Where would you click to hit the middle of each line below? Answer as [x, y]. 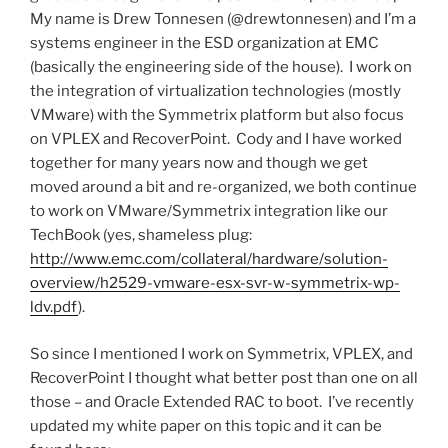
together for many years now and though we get [199, 163]
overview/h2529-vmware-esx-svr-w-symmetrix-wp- [215, 283]
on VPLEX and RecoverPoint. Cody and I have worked [216, 139]
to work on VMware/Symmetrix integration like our [209, 211]
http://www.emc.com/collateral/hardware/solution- [209, 259]
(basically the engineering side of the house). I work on [221, 67]
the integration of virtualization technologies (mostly [215, 91]
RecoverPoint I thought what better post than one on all [224, 377]
